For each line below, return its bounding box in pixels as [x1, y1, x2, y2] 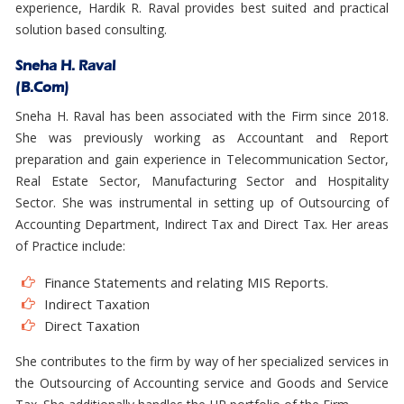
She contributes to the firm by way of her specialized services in [15, 353, 389, 370]
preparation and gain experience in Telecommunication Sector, [15, 151, 389, 168]
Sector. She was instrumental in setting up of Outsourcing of [15, 194, 389, 211]
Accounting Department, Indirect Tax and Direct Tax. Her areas [15, 216, 389, 233]
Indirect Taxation [44, 295, 150, 313]
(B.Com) [15, 78, 69, 96]
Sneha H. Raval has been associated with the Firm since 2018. [15, 107, 389, 124]
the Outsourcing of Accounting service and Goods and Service [15, 374, 389, 391]
